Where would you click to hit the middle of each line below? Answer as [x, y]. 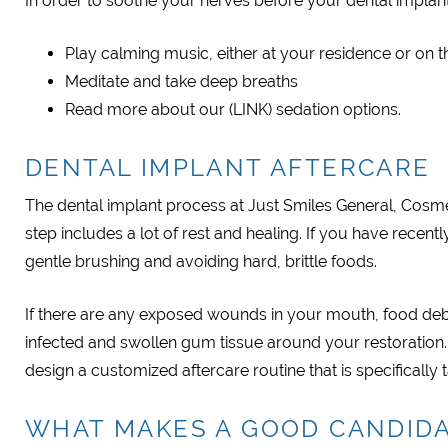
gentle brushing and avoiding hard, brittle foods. [201, 261]
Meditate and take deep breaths [181, 81]
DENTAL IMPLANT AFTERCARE [228, 167]
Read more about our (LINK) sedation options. [233, 109]
